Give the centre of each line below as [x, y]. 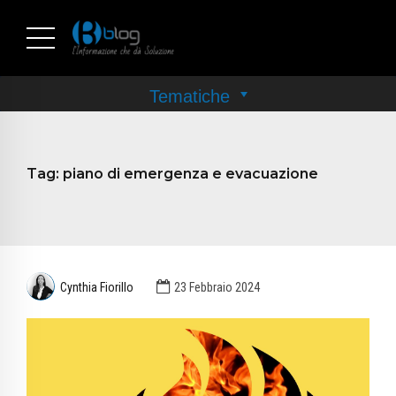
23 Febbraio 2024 [217, 287]
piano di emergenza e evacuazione [190, 173]
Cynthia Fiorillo [97, 287]
